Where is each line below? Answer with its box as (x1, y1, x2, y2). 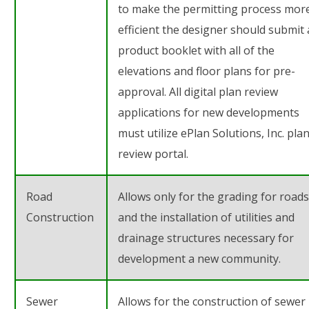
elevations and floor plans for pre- (118, 63, 295, 79)
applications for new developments (118, 104, 299, 120)
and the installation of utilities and (118, 209, 295, 225)
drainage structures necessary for (118, 230, 294, 246)
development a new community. (118, 250, 281, 266)
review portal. (118, 146, 188, 161)
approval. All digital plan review (118, 83, 278, 99)
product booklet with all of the (118, 42, 275, 58)
